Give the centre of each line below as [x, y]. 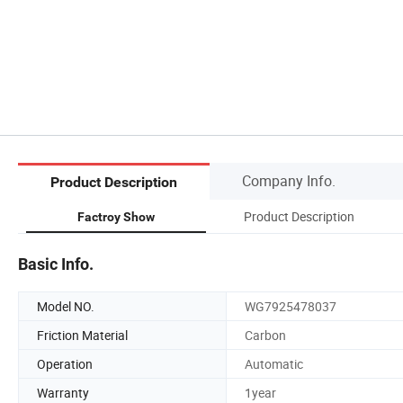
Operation [65, 363]
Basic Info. [56, 264]
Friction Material [82, 335]
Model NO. [66, 306]
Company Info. [289, 180]
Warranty [63, 392]
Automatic [274, 363]
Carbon [265, 335]
